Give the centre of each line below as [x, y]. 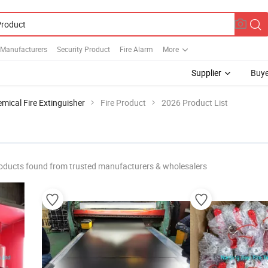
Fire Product [123, 103]
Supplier [206, 73]
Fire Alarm [136, 49]
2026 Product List [195, 103]
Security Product [83, 49]
